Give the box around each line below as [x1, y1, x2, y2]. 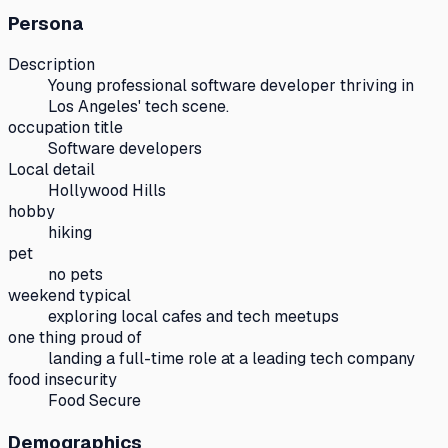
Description [8, 54, 95, 76]
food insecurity [8, 369, 117, 391]
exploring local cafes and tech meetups [48, 306, 339, 328]
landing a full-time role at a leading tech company [48, 348, 415, 370]
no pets [48, 264, 103, 286]
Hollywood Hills [48, 180, 166, 202]
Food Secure [48, 390, 141, 412]
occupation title [8, 117, 123, 139]
